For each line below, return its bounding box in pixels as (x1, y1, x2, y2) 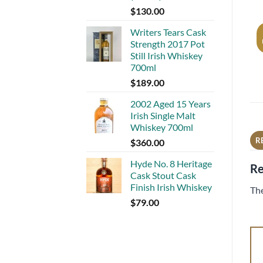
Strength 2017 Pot (130, 38, 205, 49)
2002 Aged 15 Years (130, 97, 211, 109)
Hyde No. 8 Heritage (130, 157, 212, 169)
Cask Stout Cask (130, 169, 196, 181)
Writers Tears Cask (130, 26, 206, 38)
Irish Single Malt (130, 109, 195, 121)
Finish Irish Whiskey (130, 181, 212, 193)
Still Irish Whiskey (130, 49, 203, 61)
